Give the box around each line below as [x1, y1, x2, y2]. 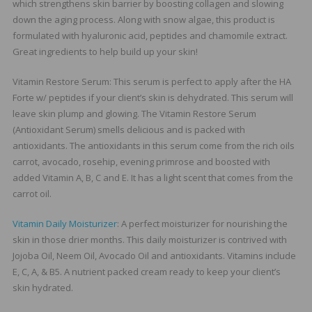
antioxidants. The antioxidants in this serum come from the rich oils [12, 139, 295, 152]
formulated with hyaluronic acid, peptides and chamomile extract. [12, 29, 288, 42]
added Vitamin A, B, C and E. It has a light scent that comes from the [12, 171, 293, 184]
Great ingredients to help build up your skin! [12, 45, 198, 58]
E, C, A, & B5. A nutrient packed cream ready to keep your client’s [12, 265, 281, 278]
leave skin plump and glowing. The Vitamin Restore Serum [12, 107, 256, 120]
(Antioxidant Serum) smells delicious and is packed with [12, 123, 245, 136]
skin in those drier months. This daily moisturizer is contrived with [12, 233, 287, 246]
